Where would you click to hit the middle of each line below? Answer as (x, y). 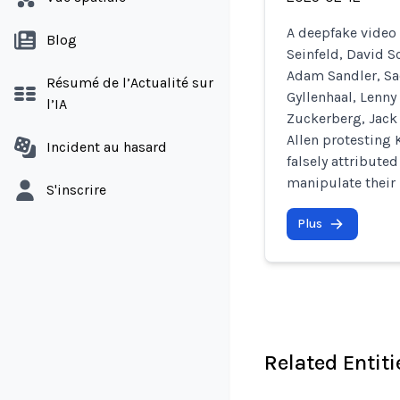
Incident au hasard (107, 147)
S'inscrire (76, 190)
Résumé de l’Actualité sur (130, 83)
